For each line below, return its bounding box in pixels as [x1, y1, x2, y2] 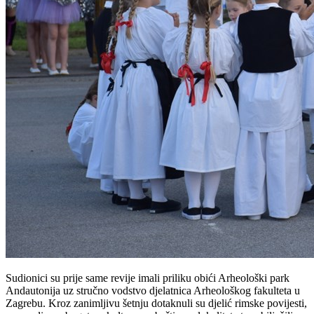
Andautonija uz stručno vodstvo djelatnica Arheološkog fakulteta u [6, 284, 300, 296]
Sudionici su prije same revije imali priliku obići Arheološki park [6, 271, 289, 284]
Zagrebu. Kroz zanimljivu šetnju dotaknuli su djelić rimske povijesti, [6, 296, 307, 309]
